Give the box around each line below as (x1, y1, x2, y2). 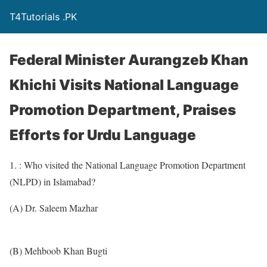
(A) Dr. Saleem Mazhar (10, 201, 98, 214)
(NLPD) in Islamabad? (10, 175, 95, 188)
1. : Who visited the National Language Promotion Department (10, 159, 246, 171)
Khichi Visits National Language (10, 76, 239, 94)
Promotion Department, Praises (10, 101, 236, 119)
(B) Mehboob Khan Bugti (10, 244, 107, 257)
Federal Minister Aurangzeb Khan (10, 51, 249, 69)
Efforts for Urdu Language (10, 126, 196, 144)
